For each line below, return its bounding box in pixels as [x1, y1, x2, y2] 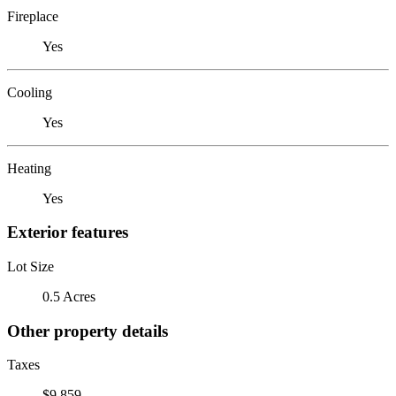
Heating [7, 160, 51, 176]
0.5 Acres [42, 288, 95, 304]
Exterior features [7, 223, 128, 242]
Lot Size [7, 258, 54, 274]
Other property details [7, 321, 168, 340]
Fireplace [7, 8, 58, 24]
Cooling [7, 84, 52, 100]
